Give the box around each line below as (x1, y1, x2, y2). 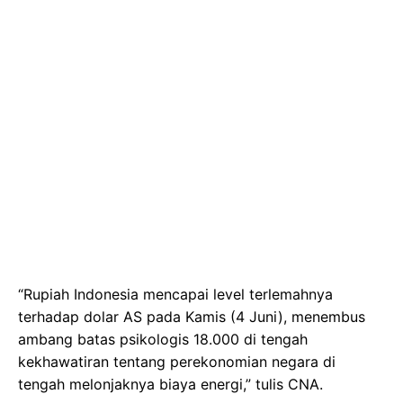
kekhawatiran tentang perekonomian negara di (18, 352, 336, 371)
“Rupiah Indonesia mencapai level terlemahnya (18, 284, 333, 303)
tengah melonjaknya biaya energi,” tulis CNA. (18, 374, 323, 393)
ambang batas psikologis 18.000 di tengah (18, 329, 308, 348)
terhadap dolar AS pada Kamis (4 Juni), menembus (18, 307, 365, 326)
